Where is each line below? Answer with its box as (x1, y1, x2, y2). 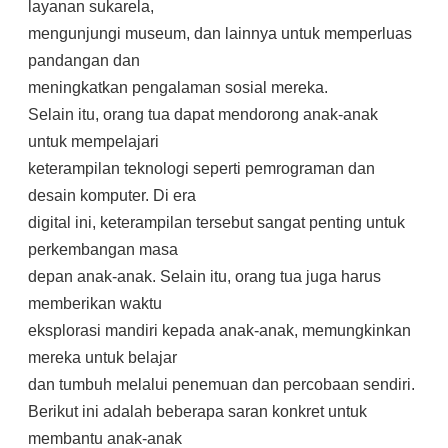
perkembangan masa (28, 241, 178, 258)
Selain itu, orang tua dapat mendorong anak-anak (28, 106, 378, 123)
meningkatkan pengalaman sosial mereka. (28, 79, 328, 96)
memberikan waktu (28, 295, 162, 312)
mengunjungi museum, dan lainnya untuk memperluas (28, 25, 412, 42)
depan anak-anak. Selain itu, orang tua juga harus (28, 268, 381, 285)
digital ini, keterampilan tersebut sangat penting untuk (28, 214, 405, 231)
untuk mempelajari (28, 133, 159, 150)
